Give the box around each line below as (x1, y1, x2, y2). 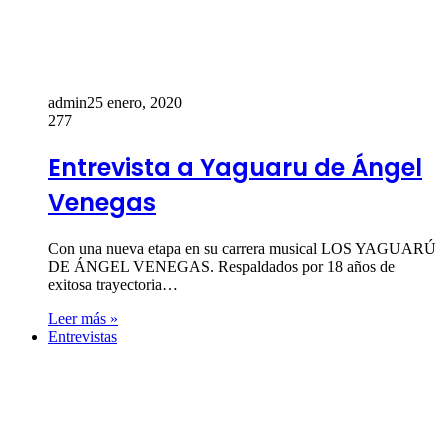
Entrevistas (48, 327, 117, 345)
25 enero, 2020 (87, 93, 182, 111)
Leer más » (48, 309, 118, 327)
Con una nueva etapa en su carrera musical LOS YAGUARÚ (48, 239, 436, 257)
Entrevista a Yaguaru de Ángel (48, 150, 422, 184)
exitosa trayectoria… (48, 275, 178, 293)
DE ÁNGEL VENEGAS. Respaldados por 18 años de (48, 257, 395, 275)
